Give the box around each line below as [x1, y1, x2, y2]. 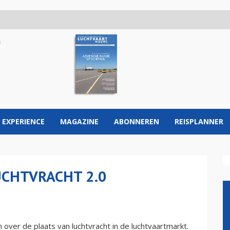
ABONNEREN [114, 117, 159, 126]
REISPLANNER [175, 117, 223, 126]
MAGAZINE [60, 117, 99, 126]
